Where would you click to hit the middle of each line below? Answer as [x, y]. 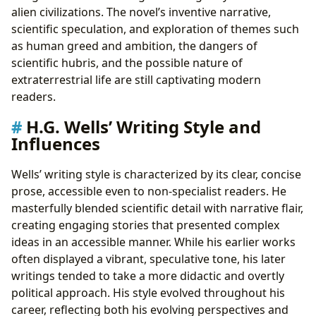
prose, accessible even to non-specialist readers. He [149, 192]
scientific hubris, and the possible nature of [127, 63]
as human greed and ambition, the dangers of [134, 46]
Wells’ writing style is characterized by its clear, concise [156, 175]
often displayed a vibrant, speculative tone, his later [148, 259]
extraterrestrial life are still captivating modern [136, 80]
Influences [56, 144]
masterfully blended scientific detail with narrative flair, [157, 208]
